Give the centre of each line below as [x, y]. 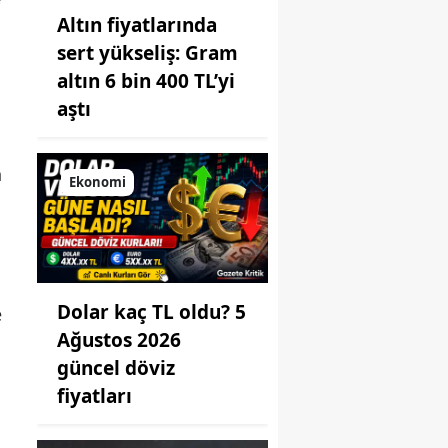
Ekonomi [97, 181]
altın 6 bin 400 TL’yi [146, 80]
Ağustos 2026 [119, 339]
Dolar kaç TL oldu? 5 [151, 311]
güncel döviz [116, 367]
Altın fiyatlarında [137, 24]
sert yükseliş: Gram [147, 52]
